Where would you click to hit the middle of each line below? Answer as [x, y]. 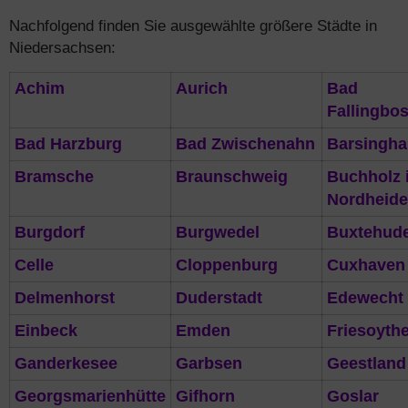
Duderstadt [219, 298]
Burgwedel [218, 232]
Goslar [353, 396]
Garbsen [209, 363]
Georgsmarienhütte [90, 396]
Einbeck [46, 331]
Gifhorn [205, 396]
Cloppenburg [227, 265]
